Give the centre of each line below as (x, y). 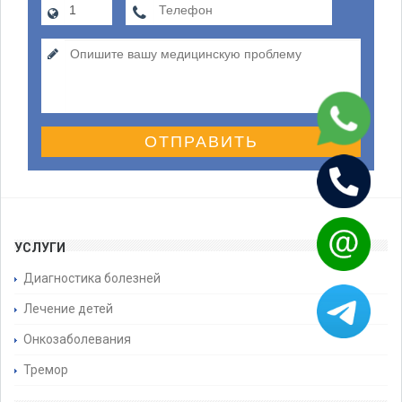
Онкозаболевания (77, 339)
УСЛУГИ (40, 248)
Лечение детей (68, 309)
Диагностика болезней (92, 278)
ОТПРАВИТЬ (201, 142)
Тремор (46, 370)
